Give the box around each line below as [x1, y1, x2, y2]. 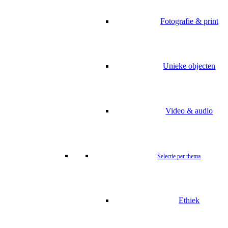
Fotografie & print [160, 17, 218, 25]
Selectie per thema [157, 153, 201, 160]
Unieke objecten [163, 62, 216, 70]
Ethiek [179, 196, 200, 205]
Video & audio [165, 106, 213, 115]
